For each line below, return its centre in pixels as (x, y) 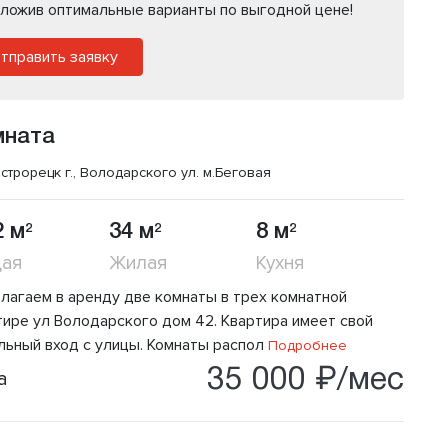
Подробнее (305, 346)
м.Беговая (236, 173)
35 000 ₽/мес (305, 381)
